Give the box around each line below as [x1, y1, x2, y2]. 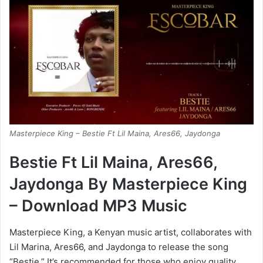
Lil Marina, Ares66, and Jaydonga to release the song [9, 241, 228, 252]
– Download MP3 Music [9, 196, 187, 216]
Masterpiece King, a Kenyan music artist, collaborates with [9, 226, 252, 238]
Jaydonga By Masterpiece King [9, 174, 247, 194]
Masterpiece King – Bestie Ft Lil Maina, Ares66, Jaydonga [9, 129, 220, 139]
